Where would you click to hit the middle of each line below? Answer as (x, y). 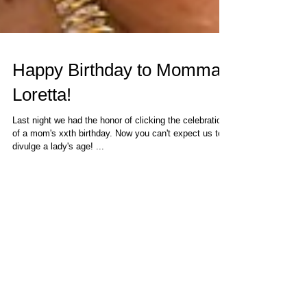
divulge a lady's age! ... (58, 199)
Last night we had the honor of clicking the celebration (119, 173)
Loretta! (42, 147)
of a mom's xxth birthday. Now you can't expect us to (118, 186)
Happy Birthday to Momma (116, 123)
